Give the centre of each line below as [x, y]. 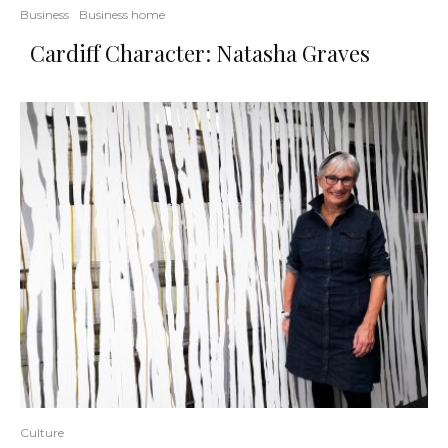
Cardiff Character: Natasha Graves [200, 53]
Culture [42, 433]
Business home [122, 15]
